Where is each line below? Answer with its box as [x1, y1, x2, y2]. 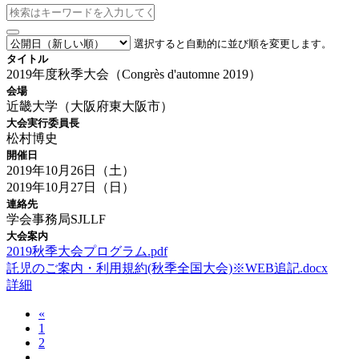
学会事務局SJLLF [6, 212, 106, 226]
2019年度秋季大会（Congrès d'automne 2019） [6, 67, 261, 81]
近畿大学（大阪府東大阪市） [6, 99, 173, 113]
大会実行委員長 [6, 116, 79, 129]
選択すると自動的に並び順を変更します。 [134, 37, 332, 50]
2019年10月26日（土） [6, 163, 135, 177]
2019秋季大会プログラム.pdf [6, 244, 167, 258]
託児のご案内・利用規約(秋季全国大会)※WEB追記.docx [6, 260, 328, 275]
